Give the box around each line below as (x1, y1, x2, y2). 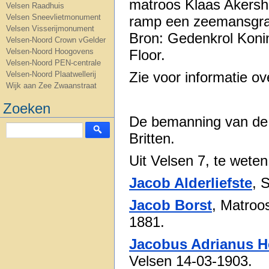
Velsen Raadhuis (6, 1, 64, 10)
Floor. (129, 46, 165, 63)
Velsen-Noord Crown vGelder (6, 35, 106, 44)
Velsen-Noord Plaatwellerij (6, 70, 96, 79)
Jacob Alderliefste (129, 175, 252, 192)
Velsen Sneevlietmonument (6, 13, 101, 22)
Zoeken (3, 100, 50, 116)
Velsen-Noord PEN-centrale (6, 58, 101, 67)
